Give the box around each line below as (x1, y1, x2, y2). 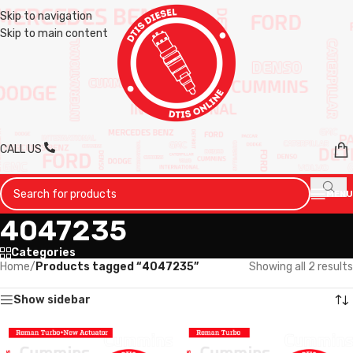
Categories (11, 246, 76, 259)
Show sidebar (13, 293, 91, 307)
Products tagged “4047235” (35, 260, 199, 273)
